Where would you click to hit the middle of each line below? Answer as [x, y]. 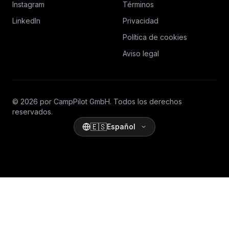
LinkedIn [26, 21]
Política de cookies [155, 37]
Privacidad [141, 21]
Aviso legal [141, 53]
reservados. [32, 112]
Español [121, 127]
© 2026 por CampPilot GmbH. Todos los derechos [97, 101]
